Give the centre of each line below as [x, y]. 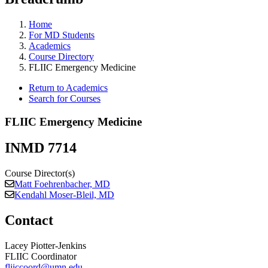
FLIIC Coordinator [41, 257]
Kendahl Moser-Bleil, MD [64, 195]
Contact [29, 220]
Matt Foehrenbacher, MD [62, 184]
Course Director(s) [40, 173]
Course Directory [61, 56]
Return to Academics [68, 87]
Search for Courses [65, 98]
